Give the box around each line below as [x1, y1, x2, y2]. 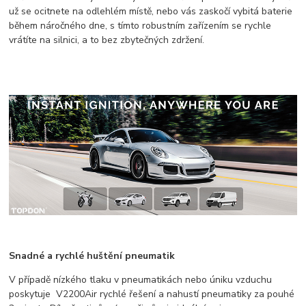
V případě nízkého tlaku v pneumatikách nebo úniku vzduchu [9, 273, 273, 286]
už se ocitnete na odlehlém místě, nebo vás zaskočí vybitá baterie [9, 4, 293, 18]
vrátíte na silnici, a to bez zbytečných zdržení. [9, 33, 205, 46]
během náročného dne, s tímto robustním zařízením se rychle [9, 18, 272, 32]
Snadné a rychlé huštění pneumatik [9, 249, 176, 262]
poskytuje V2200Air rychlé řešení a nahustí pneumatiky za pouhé [9, 287, 295, 301]
